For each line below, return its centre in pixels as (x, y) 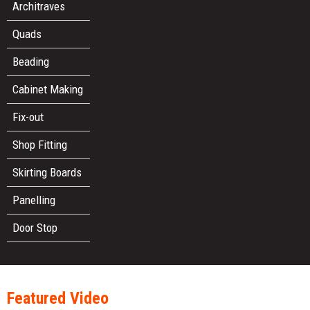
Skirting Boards (47, 172)
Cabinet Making (48, 89)
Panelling (34, 200)
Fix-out (28, 117)
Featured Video (58, 299)
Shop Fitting (40, 144)
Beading (31, 61)
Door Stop (35, 227)
